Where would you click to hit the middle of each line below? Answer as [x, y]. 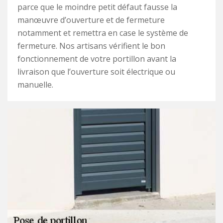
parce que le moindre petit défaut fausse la [97, 7]
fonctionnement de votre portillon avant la [97, 59]
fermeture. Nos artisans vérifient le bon [91, 46]
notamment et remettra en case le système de [103, 33]
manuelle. [35, 85]
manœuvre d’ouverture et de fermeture [91, 20]
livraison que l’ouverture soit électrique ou [96, 72]
